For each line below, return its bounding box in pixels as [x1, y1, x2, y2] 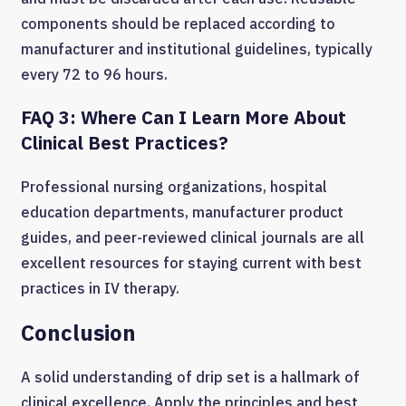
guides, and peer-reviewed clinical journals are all [21, 227, 364, 246]
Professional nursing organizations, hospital [21, 177, 327, 196]
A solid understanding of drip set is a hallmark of [21, 368, 360, 387]
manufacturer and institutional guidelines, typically [21, 39, 372, 58]
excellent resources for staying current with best [21, 253, 362, 272]
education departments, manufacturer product [21, 202, 343, 221]
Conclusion [21, 317, 136, 347]
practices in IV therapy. [21, 278, 179, 297]
